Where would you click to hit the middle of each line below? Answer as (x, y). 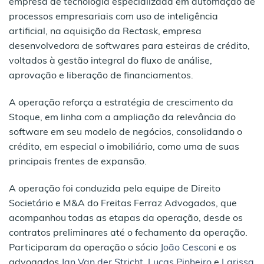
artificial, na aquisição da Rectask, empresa (105, 32)
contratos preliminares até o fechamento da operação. (128, 233)
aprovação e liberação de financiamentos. (101, 76)
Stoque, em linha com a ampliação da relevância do (122, 118)
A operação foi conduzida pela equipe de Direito (115, 189)
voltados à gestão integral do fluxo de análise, (110, 61)
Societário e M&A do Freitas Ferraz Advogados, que (123, 204)
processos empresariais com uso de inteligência (113, 17)
